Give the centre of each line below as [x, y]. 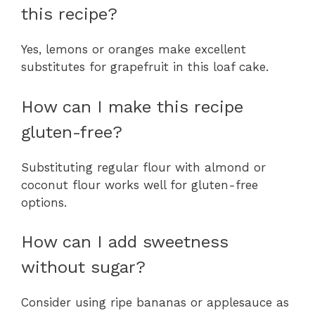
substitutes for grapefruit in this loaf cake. [145, 67]
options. [44, 202]
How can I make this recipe [132, 107]
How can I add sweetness [125, 242]
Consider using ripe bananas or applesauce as [155, 303]
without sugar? [83, 268]
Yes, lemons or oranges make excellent [134, 50]
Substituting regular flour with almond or [143, 167]
